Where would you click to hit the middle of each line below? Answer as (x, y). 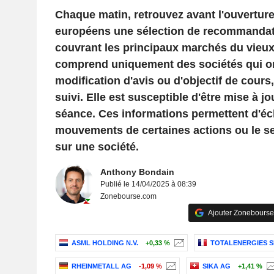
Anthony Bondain (137, 172)
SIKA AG (216, 266)
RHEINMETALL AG (101, 266)
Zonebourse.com (128, 196)
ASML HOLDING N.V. (105, 243)
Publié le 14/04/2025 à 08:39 (148, 184)
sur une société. (97, 147)
